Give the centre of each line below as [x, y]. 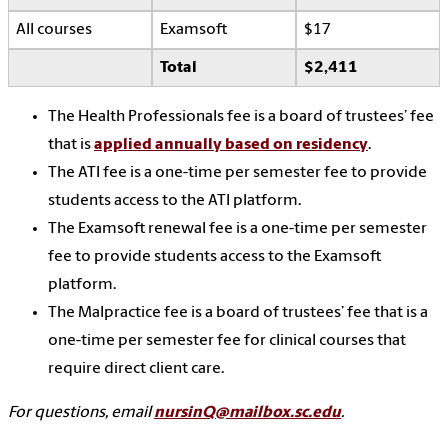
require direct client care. [137, 369]
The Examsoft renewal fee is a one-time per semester [237, 229]
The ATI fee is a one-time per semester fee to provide [237, 173]
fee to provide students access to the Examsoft [214, 257]
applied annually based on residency [231, 145]
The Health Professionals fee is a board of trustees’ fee [241, 117]
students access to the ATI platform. [174, 201]
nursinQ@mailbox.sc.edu [247, 413]
